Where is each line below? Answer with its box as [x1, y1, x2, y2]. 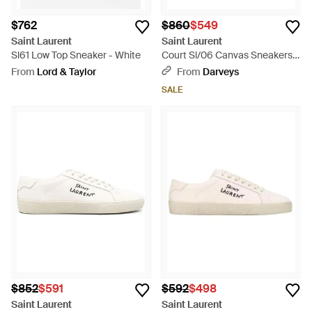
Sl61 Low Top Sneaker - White [11, 49, 141, 61]
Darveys [203, 65, 239, 78]
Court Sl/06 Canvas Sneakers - [162, 49, 299, 61]
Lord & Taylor [37, 65, 96, 78]
